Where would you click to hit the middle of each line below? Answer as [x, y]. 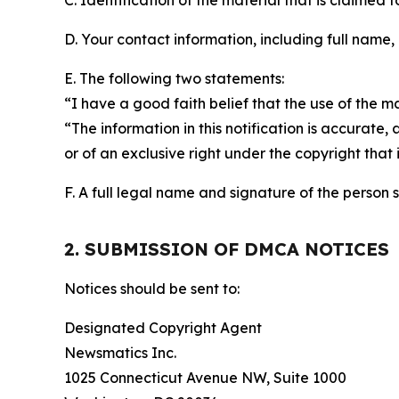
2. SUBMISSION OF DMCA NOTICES [227, 249]
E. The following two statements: [174, 78]
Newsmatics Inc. [120, 353]
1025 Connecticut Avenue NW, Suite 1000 [205, 378]
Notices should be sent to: [152, 289]
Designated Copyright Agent [163, 328]
